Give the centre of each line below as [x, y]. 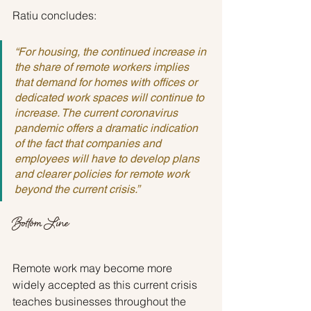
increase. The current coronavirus [98, 113]
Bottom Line [41, 226]
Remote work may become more [94, 268]
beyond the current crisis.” [77, 190]
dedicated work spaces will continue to [111, 98]
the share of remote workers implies [103, 67]
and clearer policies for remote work [103, 174]
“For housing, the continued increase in [112, 52]
